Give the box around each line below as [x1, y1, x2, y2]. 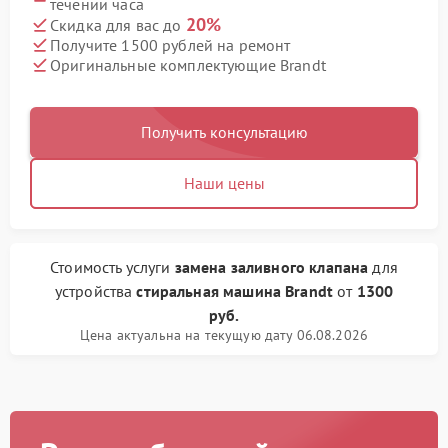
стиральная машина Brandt [136, 281, 334, 302]
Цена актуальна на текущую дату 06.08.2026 [79, 326, 369, 345]
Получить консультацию [140, 122, 308, 143]
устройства [54, 281, 137, 302]
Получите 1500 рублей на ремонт [50, 34, 291, 55]
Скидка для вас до [50, 15, 186, 36]
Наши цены [183, 173, 265, 194]
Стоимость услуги [50, 257, 175, 278]
